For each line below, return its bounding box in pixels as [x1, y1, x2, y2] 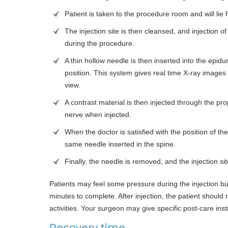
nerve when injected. [65, 110, 131, 119]
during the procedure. [65, 39, 134, 47]
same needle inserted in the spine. [65, 139, 176, 148]
